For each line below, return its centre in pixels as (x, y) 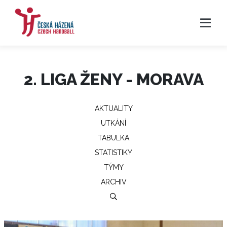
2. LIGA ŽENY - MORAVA (113, 79)
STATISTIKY (113, 153)
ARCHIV (113, 182)
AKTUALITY (113, 108)
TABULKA (113, 138)
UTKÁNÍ (113, 123)
